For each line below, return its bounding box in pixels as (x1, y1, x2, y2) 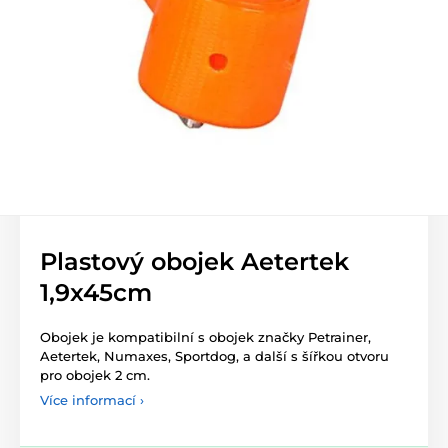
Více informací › (40, 392, 144, 409)
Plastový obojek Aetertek (40, 247, 349, 277)
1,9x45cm (40, 278, 152, 308)
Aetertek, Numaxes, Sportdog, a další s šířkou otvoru (40, 348, 389, 365)
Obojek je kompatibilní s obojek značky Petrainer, (40, 329, 371, 346)
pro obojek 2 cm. (40, 367, 150, 384)
